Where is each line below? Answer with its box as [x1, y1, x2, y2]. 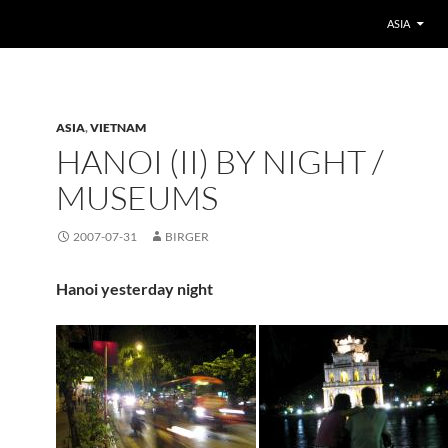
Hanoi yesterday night [56, 279, 213, 298]
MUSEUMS [56, 177, 218, 218]
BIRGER [165, 229, 209, 244]
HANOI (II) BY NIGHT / [56, 141, 384, 182]
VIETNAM [90, 120, 146, 135]
